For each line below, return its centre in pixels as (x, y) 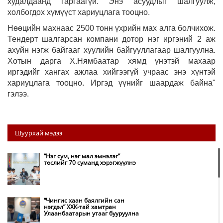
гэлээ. (19, 94)
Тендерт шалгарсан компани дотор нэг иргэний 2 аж (111, 39)
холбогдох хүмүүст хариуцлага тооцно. (79, 12)
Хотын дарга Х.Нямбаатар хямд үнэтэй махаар (111, 61)
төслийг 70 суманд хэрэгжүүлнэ (90, 163)
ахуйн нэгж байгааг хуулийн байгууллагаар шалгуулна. (111, 50)
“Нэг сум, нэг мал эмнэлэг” (82, 156)
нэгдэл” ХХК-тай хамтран (80, 207)
